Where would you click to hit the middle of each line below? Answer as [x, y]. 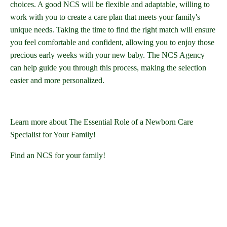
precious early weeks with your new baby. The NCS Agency [107, 55]
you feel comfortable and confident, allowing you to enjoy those [112, 43]
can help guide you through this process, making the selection [108, 68]
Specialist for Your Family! [53, 135]
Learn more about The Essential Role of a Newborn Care [102, 122]
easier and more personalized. [57, 81]
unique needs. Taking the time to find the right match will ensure [113, 30]
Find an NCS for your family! [58, 156]
